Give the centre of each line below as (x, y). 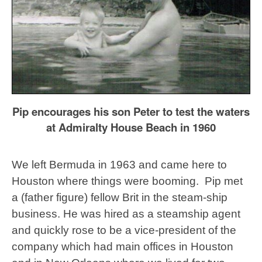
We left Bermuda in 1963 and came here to (119, 165)
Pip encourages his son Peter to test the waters (131, 112)
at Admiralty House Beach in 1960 (131, 127)
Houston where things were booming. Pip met (127, 181)
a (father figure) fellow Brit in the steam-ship (120, 198)
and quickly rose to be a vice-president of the (124, 230)
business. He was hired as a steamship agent (126, 214)
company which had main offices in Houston (123, 247)
